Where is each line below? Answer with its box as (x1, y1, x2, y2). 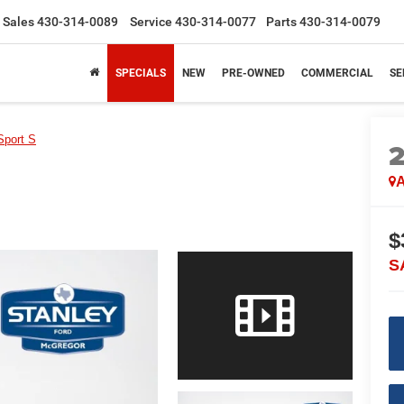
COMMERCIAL (301, 67, 373, 79)
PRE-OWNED (222, 67, 285, 79)
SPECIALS (115, 67, 166, 79)
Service (130, 14, 172, 29)
